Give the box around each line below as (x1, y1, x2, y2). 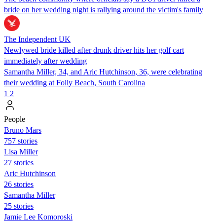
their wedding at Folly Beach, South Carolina (4, 78, 145, 87)
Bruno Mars (4, 125, 41, 134)
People (4, 114, 25, 123)
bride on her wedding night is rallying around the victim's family (4, 5, 203, 14)
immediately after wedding (4, 56, 87, 65)
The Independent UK (4, 35, 71, 43)
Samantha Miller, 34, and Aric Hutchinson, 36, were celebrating (4, 67, 202, 76)
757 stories (4, 136, 37, 145)
